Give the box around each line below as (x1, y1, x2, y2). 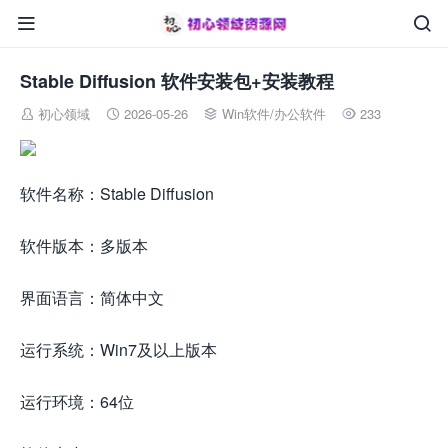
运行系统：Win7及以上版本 (20, 338, 217, 361)
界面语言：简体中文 (20, 286, 164, 309)
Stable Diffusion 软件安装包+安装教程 (20, 68, 334, 94)
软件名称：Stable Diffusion (20, 182, 214, 205)
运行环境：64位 (20, 390, 134, 413)
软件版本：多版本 (20, 234, 148, 257)
